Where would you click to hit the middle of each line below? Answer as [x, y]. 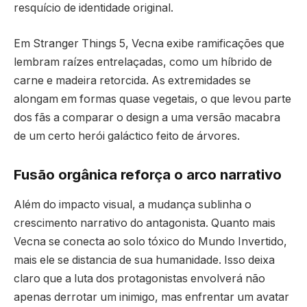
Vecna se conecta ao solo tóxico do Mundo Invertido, [150, 241]
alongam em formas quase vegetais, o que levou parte [152, 99]
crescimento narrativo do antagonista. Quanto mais [145, 223]
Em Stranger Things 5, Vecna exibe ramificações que [149, 43]
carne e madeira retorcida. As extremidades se [132, 80]
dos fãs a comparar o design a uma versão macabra [147, 117]
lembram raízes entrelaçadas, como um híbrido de [143, 62]
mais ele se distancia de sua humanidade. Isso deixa [144, 260]
